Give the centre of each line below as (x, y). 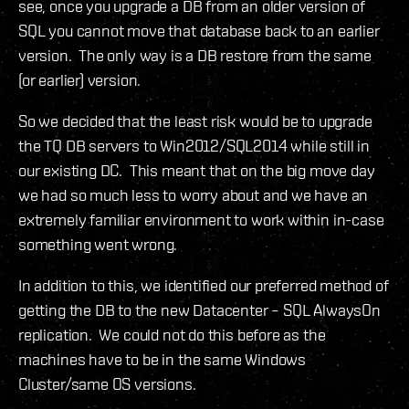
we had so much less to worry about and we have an (194, 195)
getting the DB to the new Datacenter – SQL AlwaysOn (199, 310)
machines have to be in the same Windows (162, 360)
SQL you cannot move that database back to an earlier (199, 31)
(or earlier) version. (80, 80)
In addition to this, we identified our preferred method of (204, 286)
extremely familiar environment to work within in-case (201, 220)
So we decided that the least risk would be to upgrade (195, 121)
